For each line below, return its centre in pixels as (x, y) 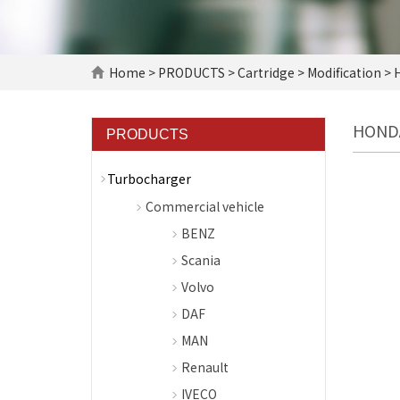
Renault (205, 367)
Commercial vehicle (205, 206)
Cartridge (266, 72)
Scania (201, 260)
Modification (344, 72)
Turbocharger (149, 179)
